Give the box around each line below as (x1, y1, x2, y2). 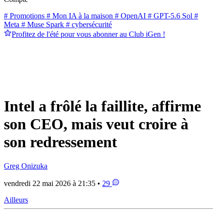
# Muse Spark (19, 20, 64, 29)
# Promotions (4, 11, 45, 20)
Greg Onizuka (4, 161, 47, 170)
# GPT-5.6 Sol (146, 11, 192, 20)
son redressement (4, 133, 117, 151)
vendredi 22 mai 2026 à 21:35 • (4, 179, 102, 187)
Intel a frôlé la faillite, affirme (4, 97, 201, 115)
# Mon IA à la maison (45, 11, 113, 20)
